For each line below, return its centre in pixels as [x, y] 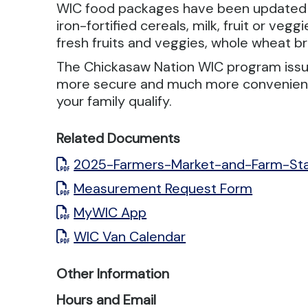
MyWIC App [110, 212]
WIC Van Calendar [130, 236]
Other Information [113, 273]
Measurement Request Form [163, 188]
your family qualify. [114, 101]
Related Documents [119, 138]
